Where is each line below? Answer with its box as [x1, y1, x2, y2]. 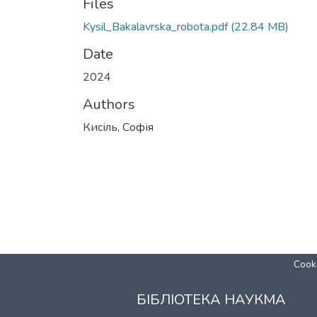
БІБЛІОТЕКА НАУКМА [136, 290, 286, 309]
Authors [83, 95, 135, 114]
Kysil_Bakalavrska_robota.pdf [83, 19, 228, 35]
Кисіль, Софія [83, 120, 154, 135]
